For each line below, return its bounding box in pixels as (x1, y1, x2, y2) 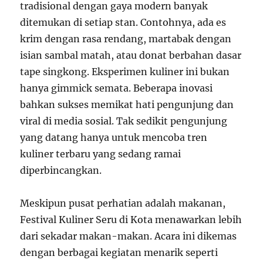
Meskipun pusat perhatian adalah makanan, (20, 197, 226, 209)
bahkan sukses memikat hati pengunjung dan (20, 98, 234, 110)
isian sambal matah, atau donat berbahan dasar (20, 49, 242, 61)
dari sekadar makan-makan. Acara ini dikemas (20, 230, 237, 242)
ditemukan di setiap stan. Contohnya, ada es (20, 16, 227, 28)
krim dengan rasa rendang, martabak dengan (20, 32, 232, 45)
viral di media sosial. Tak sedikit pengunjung (20, 114, 228, 127)
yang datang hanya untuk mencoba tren (20, 131, 208, 143)
